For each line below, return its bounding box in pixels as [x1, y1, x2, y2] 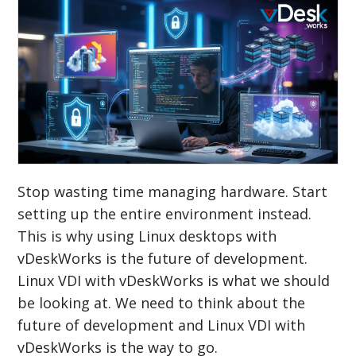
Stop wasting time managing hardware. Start [17, 181, 328, 201]
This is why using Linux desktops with [17, 226, 277, 246]
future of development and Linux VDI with [17, 315, 306, 335]
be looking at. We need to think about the [17, 292, 306, 312]
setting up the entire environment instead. [17, 203, 312, 223]
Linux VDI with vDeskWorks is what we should [17, 270, 331, 290]
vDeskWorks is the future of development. [17, 248, 308, 268]
